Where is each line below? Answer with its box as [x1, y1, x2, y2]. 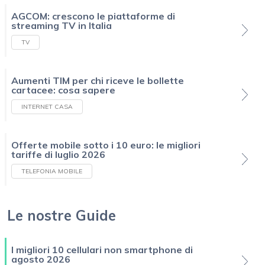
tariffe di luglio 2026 [11, 148, 105, 160]
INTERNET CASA [21, 102, 73, 111]
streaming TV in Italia [11, 19, 112, 31]
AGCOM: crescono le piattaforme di [11, 9, 175, 22]
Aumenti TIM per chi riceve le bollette [11, 74, 184, 86]
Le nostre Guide [7, 206, 116, 224]
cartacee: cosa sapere [11, 83, 115, 96]
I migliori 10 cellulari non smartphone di [11, 243, 193, 256]
